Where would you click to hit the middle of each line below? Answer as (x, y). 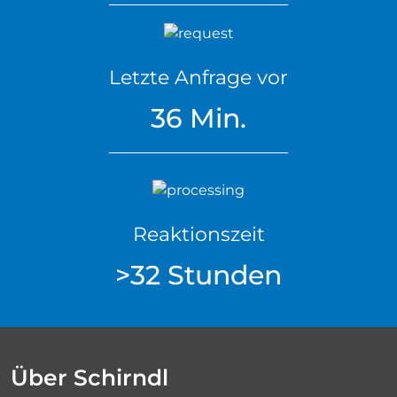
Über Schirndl (90, 377)
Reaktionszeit (198, 234)
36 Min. (198, 118)
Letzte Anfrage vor (198, 77)
